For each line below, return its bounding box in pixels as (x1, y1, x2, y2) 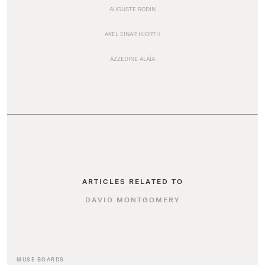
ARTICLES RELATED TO (82, 177, 183, 185)
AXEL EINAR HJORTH (105, 30, 160, 37)
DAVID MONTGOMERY (85, 195, 180, 203)
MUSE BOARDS (17, 256, 64, 263)
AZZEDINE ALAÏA (110, 55, 155, 62)
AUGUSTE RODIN (109, 5, 156, 12)
